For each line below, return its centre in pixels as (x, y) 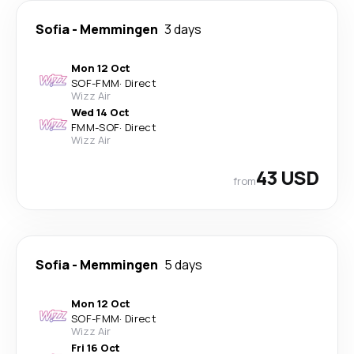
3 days (183, 29)
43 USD (287, 177)
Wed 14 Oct (100, 112)
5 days (183, 265)
